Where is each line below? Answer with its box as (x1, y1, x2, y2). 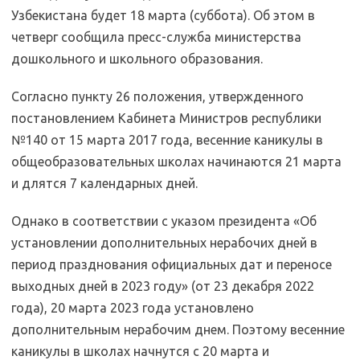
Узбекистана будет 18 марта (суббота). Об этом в (11, 8, 315, 22)
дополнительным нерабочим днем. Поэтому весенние (11, 322, 345, 337)
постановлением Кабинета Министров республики (11, 111, 321, 125)
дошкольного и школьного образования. (11, 51, 263, 66)
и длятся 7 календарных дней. (11, 176, 198, 190)
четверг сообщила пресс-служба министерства (11, 30, 301, 44)
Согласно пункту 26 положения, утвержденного (11, 89, 304, 104)
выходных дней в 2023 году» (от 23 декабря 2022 (11, 279, 314, 293)
